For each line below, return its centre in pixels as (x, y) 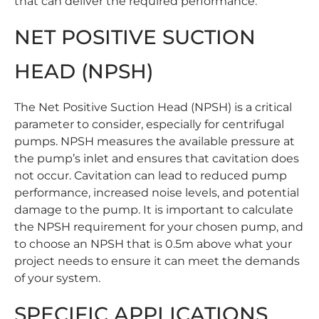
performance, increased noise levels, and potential (157, 193)
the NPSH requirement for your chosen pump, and (159, 227)
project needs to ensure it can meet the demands (157, 261)
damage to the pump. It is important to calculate (154, 210)
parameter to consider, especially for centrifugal (149, 125)
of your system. (57, 278)
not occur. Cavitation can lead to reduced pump (151, 176)
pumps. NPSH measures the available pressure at (155, 142)
